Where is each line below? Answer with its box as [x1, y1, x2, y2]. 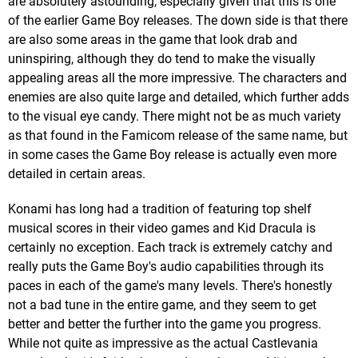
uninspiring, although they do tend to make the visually [8, 50, 316, 66]
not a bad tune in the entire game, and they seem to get [8, 296, 316, 312]
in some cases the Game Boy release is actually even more [8, 146, 336, 162]
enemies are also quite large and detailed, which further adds [8, 89, 349, 105]
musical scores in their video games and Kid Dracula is [8, 220, 316, 236]
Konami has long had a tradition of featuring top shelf [8, 201, 312, 217]
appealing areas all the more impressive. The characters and [8, 70, 347, 86]
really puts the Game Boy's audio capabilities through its [8, 258, 324, 274]
